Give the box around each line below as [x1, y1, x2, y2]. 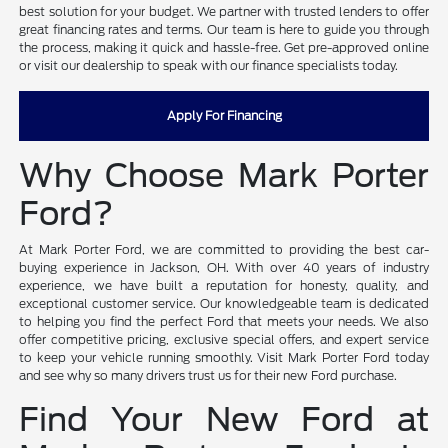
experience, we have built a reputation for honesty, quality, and [19, 277, 429, 293]
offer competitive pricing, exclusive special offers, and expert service [19, 331, 429, 347]
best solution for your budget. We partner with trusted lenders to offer [19, 3, 429, 19]
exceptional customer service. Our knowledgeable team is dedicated [19, 295, 429, 311]
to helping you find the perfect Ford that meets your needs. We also [19, 313, 429, 329]
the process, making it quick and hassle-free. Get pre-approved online [19, 39, 429, 55]
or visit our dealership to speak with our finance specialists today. [19, 57, 399, 73]
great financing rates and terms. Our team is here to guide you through [19, 21, 429, 37]
